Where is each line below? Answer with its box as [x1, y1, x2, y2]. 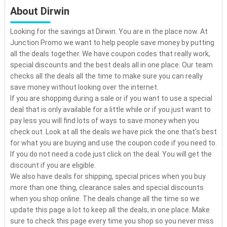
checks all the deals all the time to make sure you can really [10, 72, 203, 80]
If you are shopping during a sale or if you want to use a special [10, 94, 212, 102]
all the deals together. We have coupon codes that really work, [10, 50, 210, 58]
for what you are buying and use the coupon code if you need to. [10, 139, 217, 147]
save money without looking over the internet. [10, 83, 159, 91]
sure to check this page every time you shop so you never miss [10, 217, 214, 225]
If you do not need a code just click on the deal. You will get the [10, 150, 212, 158]
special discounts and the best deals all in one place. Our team [10, 61, 213, 69]
